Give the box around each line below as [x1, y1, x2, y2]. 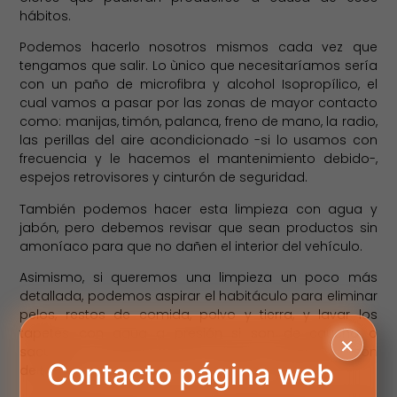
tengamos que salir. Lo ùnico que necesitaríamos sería [19, 57, 378, 75]
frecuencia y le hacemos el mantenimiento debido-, [19, 150, 378, 168]
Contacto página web [47, 356, 335, 392]
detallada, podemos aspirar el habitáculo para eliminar [19, 286, 378, 305]
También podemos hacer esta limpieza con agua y [19, 199, 378, 218]
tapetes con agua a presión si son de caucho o [19, 323, 378, 342]
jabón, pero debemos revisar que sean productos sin [19, 218, 378, 237]
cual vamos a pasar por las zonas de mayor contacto [19, 94, 378, 113]
